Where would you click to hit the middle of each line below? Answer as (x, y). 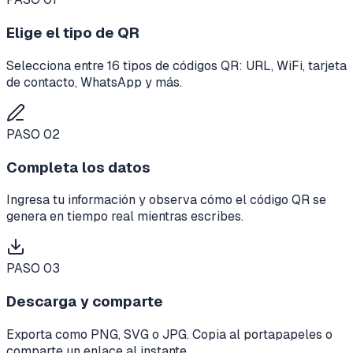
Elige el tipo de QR (73, 33)
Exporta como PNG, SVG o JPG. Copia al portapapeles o (169, 334)
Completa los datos (78, 167)
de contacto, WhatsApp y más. (94, 82)
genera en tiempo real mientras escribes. (125, 217)
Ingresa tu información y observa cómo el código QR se (166, 200)
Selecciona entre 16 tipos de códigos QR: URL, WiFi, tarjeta (176, 65)
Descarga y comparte (85, 302)
